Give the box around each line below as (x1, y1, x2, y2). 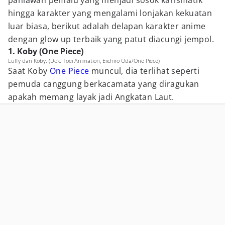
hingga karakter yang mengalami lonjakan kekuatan (8, 8, 212, 19)
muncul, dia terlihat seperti (89, 65, 200, 76)
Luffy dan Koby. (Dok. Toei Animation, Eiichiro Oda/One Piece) (8, 57, 160, 64)
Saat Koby (8, 65, 50, 76)
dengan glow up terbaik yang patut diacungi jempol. (8, 34, 214, 45)
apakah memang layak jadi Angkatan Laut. (8, 91, 174, 102)
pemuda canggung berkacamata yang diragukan (8, 78, 199, 89)
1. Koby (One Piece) (8, 46, 83, 57)
